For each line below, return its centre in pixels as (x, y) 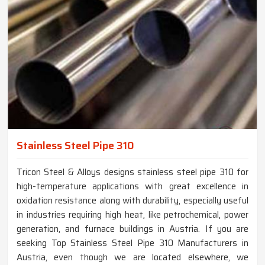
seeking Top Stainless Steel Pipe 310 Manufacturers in (132, 243)
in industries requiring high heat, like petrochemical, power (132, 215)
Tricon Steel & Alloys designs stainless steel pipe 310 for (132, 172)
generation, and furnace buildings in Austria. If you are (132, 229)
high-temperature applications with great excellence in (132, 187)
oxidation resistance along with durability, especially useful (132, 201)
